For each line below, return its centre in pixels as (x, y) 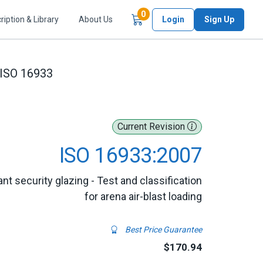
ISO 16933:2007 (130, 156)
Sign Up (219, 19)
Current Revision (152, 127)
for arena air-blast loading (143, 196)
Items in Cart (170, 14)
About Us (96, 19)
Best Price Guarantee (163, 230)
